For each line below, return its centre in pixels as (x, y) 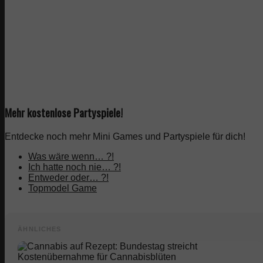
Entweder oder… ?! (68, 177)
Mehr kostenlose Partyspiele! (64, 113)
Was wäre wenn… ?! (71, 156)
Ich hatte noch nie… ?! (75, 167)
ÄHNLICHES (40, 229)
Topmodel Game (63, 188)
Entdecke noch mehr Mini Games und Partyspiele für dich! (125, 136)
